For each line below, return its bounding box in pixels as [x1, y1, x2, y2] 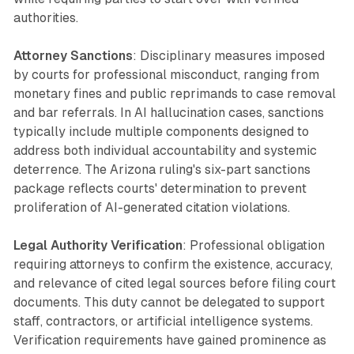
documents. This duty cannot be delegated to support [13, 295, 325, 311]
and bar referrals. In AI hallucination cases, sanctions [13, 105, 324, 121]
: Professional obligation [182, 238, 325, 254]
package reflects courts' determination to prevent [13, 181, 307, 197]
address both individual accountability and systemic [13, 143, 317, 159]
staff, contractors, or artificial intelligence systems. [13, 314, 313, 330]
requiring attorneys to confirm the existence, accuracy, [13, 257, 333, 273]
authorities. [13, 10, 78, 26]
